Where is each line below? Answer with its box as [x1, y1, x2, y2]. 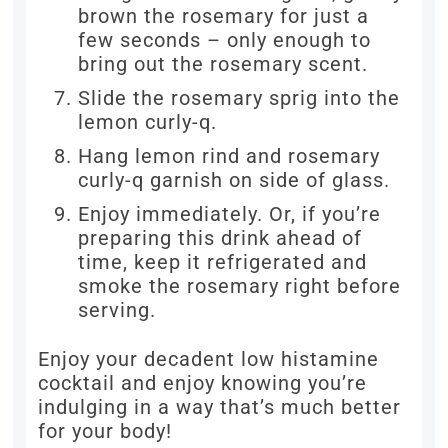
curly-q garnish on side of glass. [78, 168, 391, 193]
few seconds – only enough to [78, 28, 372, 53]
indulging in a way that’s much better [38, 395, 402, 420]
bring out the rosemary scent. [78, 52, 369, 77]
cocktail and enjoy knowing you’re [38, 371, 368, 396]
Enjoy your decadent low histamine [38, 347, 380, 372]
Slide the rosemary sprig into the [78, 86, 401, 111]
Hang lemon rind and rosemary [78, 144, 381, 169]
